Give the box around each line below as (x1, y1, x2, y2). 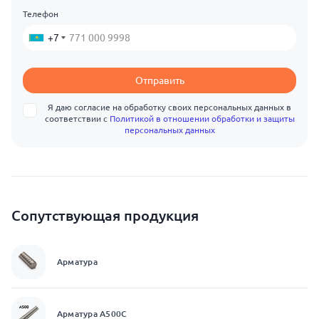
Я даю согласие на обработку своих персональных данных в (48, 103, 291, 112)
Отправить (135, 75, 184, 86)
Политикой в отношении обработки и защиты (109, 114, 295, 123)
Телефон (23, 9, 58, 19)
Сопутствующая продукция (11, 206, 199, 224)
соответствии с (44, 114, 110, 123)
